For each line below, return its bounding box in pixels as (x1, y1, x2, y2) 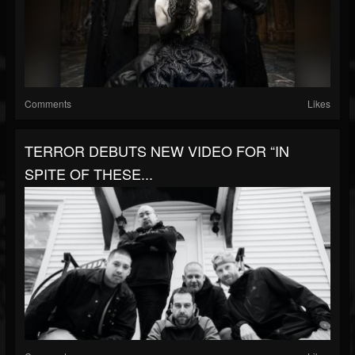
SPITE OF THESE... (25, 163, 153, 184)
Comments (25, 97, 71, 110)
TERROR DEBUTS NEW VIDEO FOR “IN (25, 140, 289, 161)
